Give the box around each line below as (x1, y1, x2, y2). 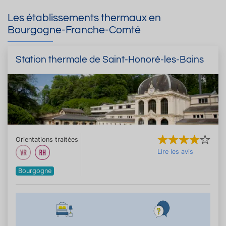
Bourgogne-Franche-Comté (8, 25, 141, 36)
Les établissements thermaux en (8, 13, 161, 24)
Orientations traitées (16, 135, 78, 143)
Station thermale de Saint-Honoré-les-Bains (16, 54, 204, 65)
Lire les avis (157, 147, 193, 155)
